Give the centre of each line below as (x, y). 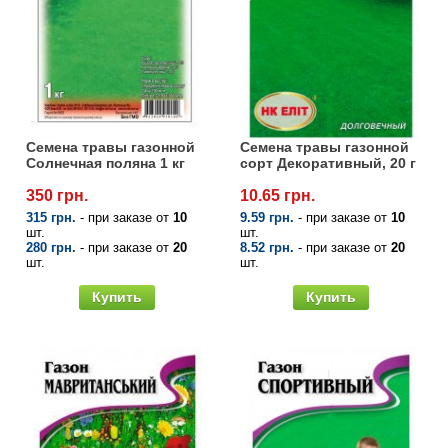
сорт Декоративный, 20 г (328, 163)
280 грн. (51, 248)
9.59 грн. (267, 218)
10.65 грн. (277, 196)
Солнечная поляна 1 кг (105, 163)
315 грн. (51, 218)
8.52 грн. (267, 248)
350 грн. (57, 196)
